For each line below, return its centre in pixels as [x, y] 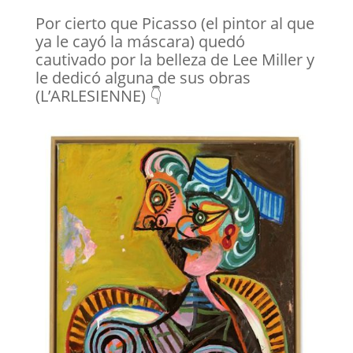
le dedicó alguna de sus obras [143, 78]
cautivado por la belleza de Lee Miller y [175, 59]
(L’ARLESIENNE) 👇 [98, 96]
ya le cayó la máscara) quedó [140, 41]
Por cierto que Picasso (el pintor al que [175, 23]
